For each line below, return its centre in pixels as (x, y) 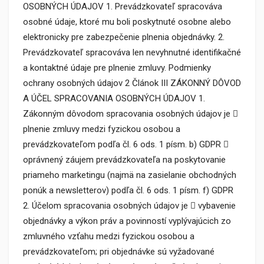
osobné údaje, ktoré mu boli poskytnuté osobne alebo (127, 22)
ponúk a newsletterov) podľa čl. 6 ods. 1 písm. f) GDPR (128, 190)
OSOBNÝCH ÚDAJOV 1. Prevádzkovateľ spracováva (123, 6)
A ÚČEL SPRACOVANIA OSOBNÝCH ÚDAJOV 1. (114, 98)
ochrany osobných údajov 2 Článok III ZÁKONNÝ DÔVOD (132, 83)
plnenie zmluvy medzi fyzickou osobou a (102, 129)
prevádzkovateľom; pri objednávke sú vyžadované (119, 252)
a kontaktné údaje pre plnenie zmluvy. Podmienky (117, 68)
